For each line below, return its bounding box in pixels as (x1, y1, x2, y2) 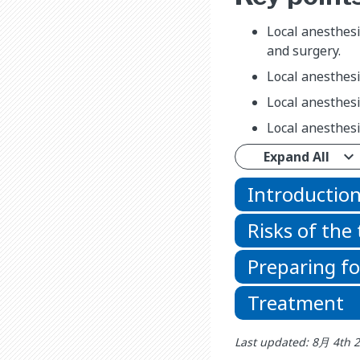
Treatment (247, 288, 344, 316)
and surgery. (267, 41, 341, 59)
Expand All (264, 147, 329, 166)
